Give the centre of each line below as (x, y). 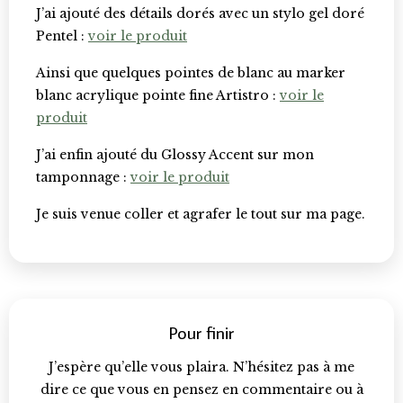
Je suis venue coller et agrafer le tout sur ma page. (201, 215)
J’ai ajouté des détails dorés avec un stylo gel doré (200, 14)
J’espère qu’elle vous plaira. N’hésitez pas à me (201, 367)
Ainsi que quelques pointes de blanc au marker (191, 73)
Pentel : (62, 36)
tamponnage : (83, 178)
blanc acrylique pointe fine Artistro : (158, 96)
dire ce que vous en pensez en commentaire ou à (201, 390)
